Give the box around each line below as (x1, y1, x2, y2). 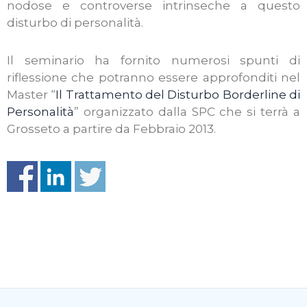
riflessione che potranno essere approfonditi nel (7, 70, 300, 84)
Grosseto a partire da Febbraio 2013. (7, 121, 216, 136)
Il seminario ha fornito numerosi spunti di (7, 53, 300, 67)
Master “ (7, 87, 56, 101)
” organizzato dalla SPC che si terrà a (74, 104, 300, 119)
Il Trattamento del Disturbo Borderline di (56, 87, 301, 101)
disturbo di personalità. (7, 15, 143, 29)
